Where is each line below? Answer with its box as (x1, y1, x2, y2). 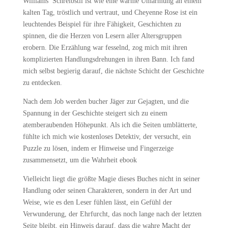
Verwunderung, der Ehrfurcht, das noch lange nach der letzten (22, 210, 202, 218)
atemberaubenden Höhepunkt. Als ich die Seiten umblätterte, (22, 121, 197, 129)
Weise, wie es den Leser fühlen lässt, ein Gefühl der (22, 198, 172, 206)
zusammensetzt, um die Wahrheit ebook (22, 156, 137, 164)
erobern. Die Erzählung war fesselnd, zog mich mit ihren (22, 44, 187, 51)
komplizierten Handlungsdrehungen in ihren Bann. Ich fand (22, 55, 194, 63)
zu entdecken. (22, 79, 62, 87)
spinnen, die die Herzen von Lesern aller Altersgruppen (22, 32, 182, 40)
